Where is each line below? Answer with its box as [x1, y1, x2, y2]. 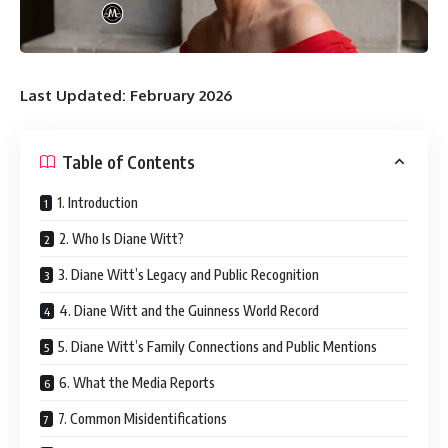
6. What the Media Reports [59, 374, 215, 392]
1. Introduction [57, 194, 138, 212]
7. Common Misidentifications [58, 410, 227, 428]
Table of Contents [62, 150, 195, 173]
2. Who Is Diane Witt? [59, 230, 184, 248]
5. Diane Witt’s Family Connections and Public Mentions [58, 338, 377, 356]
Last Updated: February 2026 [20, 85, 232, 105]
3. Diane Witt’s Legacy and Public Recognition [58, 266, 319, 284]
